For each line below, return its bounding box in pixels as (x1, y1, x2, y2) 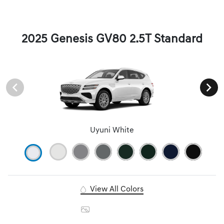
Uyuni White (90, 126, 134, 135)
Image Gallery (91, 205, 143, 214)
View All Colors (87, 185, 143, 194)
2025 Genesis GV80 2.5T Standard (21, 33, 202, 46)
